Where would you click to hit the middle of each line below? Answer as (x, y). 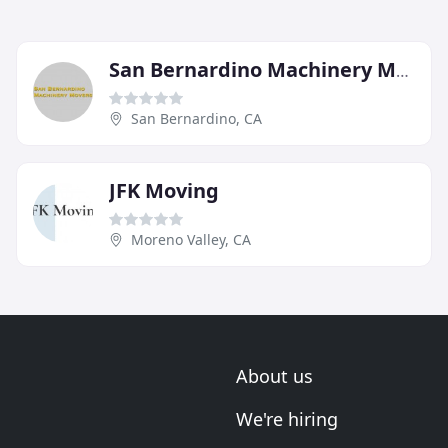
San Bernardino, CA (196, 118)
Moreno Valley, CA (191, 239)
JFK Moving (164, 190)
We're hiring (287, 419)
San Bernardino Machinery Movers (402, 70)
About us (274, 376)
